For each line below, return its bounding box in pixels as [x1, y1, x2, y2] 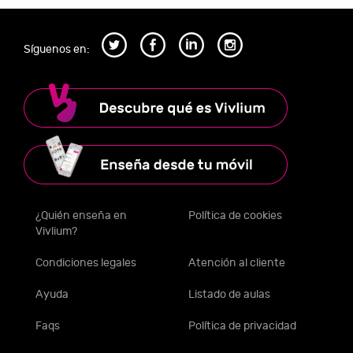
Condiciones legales [35, 255, 136, 269]
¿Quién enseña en [35, 208, 127, 222]
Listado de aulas [188, 287, 270, 301]
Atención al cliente [188, 255, 285, 269]
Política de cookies [188, 208, 282, 222]
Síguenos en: [24, 43, 90, 57]
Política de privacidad [188, 318, 296, 333]
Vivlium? [35, 224, 77, 238]
